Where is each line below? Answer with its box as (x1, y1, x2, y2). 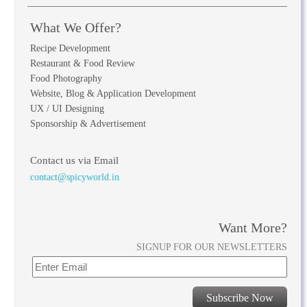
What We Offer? (29, 19, 121, 35)
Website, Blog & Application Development (29, 88, 196, 99)
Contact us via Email (29, 154, 119, 166)
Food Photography (29, 73, 102, 84)
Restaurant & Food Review (29, 58, 135, 69)
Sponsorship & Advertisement (29, 118, 146, 129)
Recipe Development (29, 42, 110, 53)
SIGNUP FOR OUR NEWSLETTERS (136, 241, 288, 252)
